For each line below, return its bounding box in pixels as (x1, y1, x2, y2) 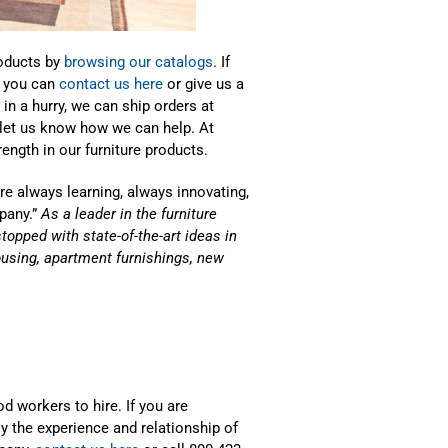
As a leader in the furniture (41, 204, 217, 223)
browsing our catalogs (64, 52, 213, 71)
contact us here (59, 74, 163, 93)
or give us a (163, 74, 244, 93)
